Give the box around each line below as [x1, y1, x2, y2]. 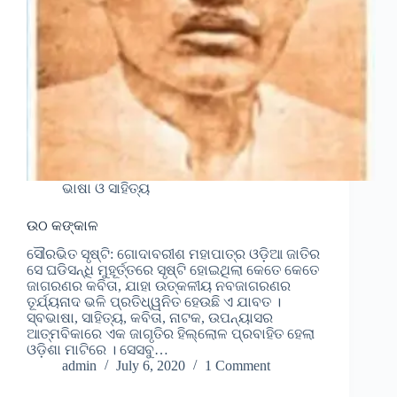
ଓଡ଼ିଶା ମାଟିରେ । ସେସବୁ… [27, 342, 168, 358]
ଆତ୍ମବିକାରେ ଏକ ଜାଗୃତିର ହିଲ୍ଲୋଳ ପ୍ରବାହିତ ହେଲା [27, 326, 315, 342]
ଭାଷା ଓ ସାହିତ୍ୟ [62, 180, 150, 196]
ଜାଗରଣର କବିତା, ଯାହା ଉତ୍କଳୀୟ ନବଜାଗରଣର [27, 278, 291, 294]
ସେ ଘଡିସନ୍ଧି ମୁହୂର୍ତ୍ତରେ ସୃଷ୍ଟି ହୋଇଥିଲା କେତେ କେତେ [27, 262, 319, 278]
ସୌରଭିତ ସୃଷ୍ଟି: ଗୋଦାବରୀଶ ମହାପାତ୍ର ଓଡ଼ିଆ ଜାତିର [27, 246, 320, 262]
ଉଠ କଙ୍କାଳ [27, 217, 98, 233]
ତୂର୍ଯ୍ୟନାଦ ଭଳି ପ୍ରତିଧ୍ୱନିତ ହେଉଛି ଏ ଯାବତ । [27, 294, 284, 310]
